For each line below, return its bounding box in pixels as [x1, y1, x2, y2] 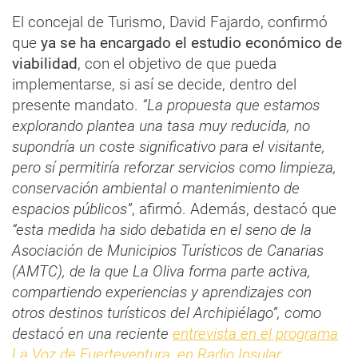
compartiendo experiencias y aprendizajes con [12, 282, 312, 301]
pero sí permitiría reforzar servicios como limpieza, [12, 157, 336, 177]
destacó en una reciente [12, 324, 173, 343]
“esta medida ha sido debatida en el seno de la [12, 220, 312, 239]
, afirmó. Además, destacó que [132, 199, 336, 218]
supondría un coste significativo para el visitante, [12, 137, 325, 156]
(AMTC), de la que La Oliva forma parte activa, [12, 261, 311, 280]
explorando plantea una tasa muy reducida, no [12, 116, 310, 135]
